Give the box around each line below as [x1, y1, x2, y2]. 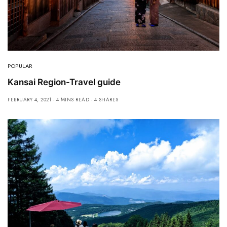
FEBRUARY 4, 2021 [8, 96, 51, 104]
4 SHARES [94, 96, 119, 104]
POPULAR [8, 62, 33, 70]
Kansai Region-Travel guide [8, 77, 121, 88]
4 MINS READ [56, 96, 89, 104]
